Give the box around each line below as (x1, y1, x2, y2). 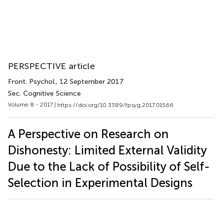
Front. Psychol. (8, 77, 56, 86)
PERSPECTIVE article (8, 61, 95, 72)
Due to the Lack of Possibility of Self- (8, 159, 210, 174)
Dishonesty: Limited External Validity (8, 143, 207, 157)
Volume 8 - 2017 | (8, 101, 57, 108)
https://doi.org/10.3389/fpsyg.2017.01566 (57, 101, 174, 109)
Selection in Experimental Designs (8, 175, 192, 190)
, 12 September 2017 (56, 77, 124, 86)
